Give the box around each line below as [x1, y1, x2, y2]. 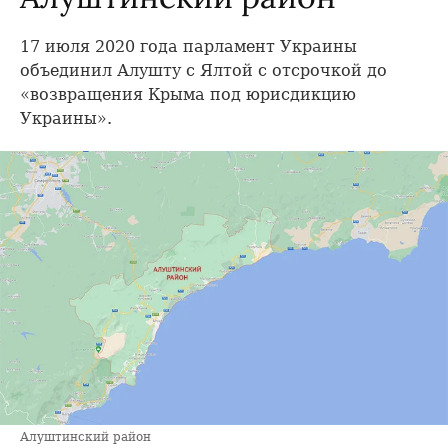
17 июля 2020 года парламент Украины [20, 37, 357, 56]
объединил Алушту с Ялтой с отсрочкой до [20, 61, 387, 80]
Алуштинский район [20, 430, 151, 445]
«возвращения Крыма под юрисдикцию [20, 85, 356, 104]
